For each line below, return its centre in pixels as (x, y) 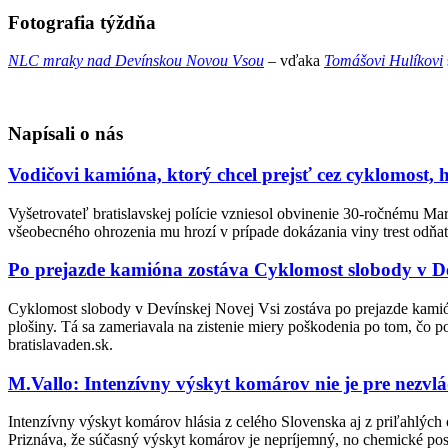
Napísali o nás (65, 134)
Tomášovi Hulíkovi (383, 61)
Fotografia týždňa (82, 22)
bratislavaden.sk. (60, 345)
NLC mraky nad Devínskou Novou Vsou (136, 61)
